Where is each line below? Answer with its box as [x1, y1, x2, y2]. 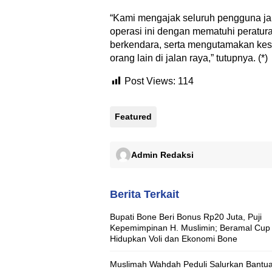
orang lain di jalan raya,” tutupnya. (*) [110, 53, 268, 64]
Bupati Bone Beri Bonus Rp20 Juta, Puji [110, 212, 262, 222]
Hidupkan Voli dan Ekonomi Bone [110, 234, 237, 244]
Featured [115, 112, 152, 122]
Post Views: [124, 76, 175, 87]
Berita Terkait [110, 188, 179, 201]
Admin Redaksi [131, 149, 194, 160]
